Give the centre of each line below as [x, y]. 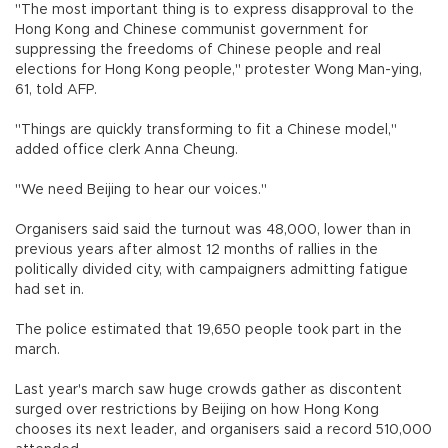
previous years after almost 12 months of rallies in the [196, 250]
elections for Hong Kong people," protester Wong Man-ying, [218, 70]
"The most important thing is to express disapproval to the [214, 10]
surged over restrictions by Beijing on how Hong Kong [197, 410]
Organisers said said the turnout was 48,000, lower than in [213, 230]
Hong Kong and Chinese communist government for [191, 30]
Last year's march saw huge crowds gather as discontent [208, 390]
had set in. [53, 290]
